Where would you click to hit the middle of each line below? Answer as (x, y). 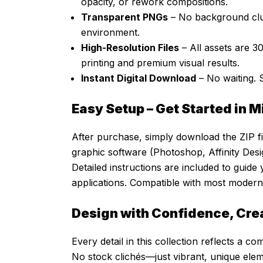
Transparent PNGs (124, 17)
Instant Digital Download (139, 78)
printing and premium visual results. (160, 63)
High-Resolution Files (130, 48)
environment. (110, 33)
